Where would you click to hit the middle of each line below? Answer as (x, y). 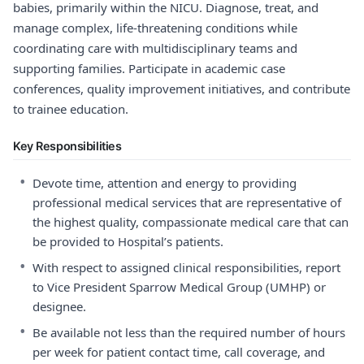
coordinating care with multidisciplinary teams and (155, 48)
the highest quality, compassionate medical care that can (191, 222)
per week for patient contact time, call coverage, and (179, 352)
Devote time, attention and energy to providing (165, 183)
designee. (59, 306)
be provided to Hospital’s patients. (128, 241)
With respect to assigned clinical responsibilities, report (186, 267)
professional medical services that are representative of (187, 202)
